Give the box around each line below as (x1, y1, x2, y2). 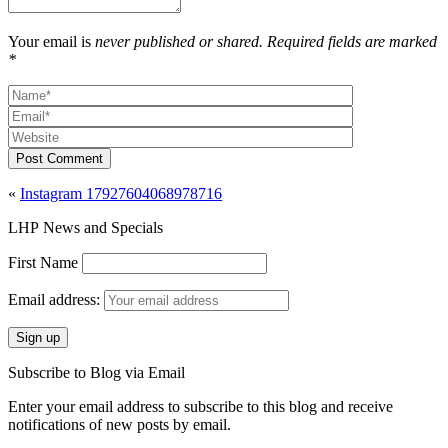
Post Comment (16, 150, 103, 166)
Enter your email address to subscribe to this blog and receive (8, 397, 393, 415)
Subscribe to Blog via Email (8, 363, 185, 381)
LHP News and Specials (8, 218, 163, 236)
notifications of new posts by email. (8, 415, 231, 433)
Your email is (8, 32, 95, 50)
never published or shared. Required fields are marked (95, 32, 437, 50)
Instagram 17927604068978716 (20, 184, 222, 202)
